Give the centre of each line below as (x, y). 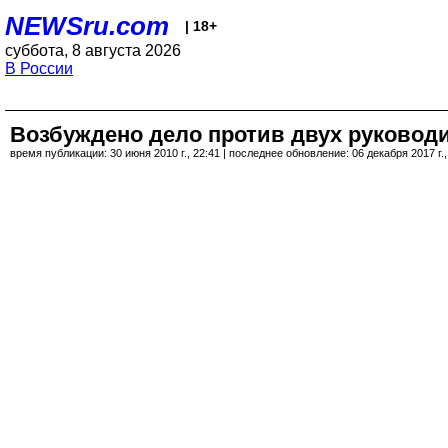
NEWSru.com (87, 26)
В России (39, 68)
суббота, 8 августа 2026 (93, 50)
